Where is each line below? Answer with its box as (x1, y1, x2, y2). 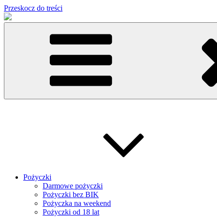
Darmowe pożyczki (43, 182, 103, 190)
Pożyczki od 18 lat (43, 208, 99, 216)
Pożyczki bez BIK (43, 190, 99, 199)
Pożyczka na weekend (43, 199, 111, 207)
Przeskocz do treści (4, 4, 62, 12)
